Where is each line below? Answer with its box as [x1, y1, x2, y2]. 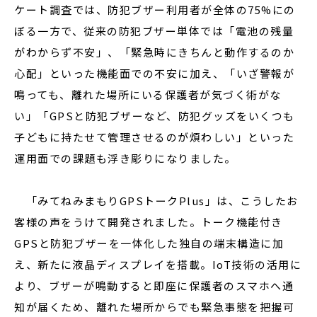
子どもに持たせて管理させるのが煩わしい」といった [14, 129, 294, 144]
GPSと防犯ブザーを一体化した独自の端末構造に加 [14, 236, 284, 250]
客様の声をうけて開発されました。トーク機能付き [14, 214, 283, 229]
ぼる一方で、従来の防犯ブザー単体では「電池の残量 [14, 23, 294, 38]
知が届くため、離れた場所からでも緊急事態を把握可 [14, 299, 294, 314]
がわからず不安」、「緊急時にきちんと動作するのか [14, 45, 294, 59]
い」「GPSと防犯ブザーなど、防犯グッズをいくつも [14, 108, 295, 123]
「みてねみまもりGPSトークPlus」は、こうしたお [14, 193, 299, 208]
